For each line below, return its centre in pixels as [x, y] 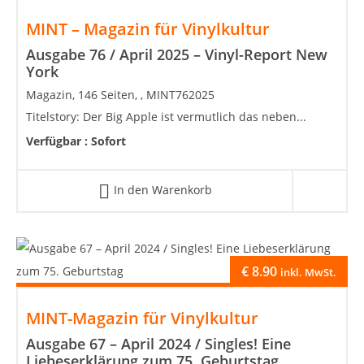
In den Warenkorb [162, 190]
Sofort [108, 141]
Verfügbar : [58, 141]
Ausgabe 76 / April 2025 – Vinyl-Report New [177, 55]
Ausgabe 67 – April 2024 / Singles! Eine [158, 343]
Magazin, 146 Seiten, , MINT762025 [120, 95]
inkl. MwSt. [308, 272]
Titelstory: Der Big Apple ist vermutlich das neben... [166, 117]
